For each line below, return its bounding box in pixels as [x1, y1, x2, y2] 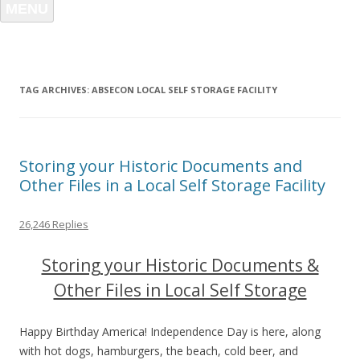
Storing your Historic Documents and [19, 155, 302, 177]
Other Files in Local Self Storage [53, 279, 307, 301]
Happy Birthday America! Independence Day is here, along [19, 324, 321, 339]
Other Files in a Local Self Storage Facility [19, 174, 325, 196]
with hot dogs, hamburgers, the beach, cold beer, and [19, 343, 298, 358]
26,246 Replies [19, 217, 88, 231]
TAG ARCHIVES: [19, 84, 92, 96]
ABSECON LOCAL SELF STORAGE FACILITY [92, 84, 277, 96]
